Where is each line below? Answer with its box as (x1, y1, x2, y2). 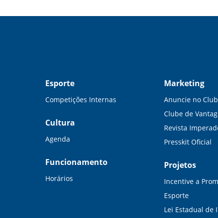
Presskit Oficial (163, 137, 212, 146)
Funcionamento (45, 157, 108, 167)
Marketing (163, 78, 204, 89)
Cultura (45, 117, 75, 128)
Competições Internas (45, 95, 116, 104)
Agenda (45, 134, 70, 144)
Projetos (163, 160, 196, 170)
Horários (45, 174, 73, 183)
